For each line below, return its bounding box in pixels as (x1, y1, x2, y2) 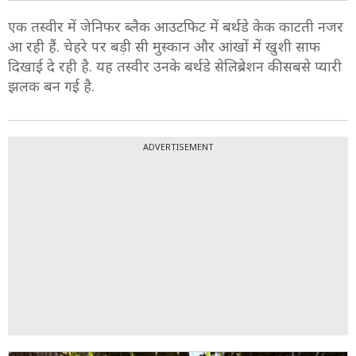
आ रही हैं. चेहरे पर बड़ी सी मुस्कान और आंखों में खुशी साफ (8, 36, 320, 56)
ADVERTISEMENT (142, 140, 214, 153)
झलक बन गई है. (8, 75, 95, 95)
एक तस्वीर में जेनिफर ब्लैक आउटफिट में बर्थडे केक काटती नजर (8, 16, 343, 36)
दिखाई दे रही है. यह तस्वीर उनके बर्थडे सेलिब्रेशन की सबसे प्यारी (8, 56, 342, 75)
